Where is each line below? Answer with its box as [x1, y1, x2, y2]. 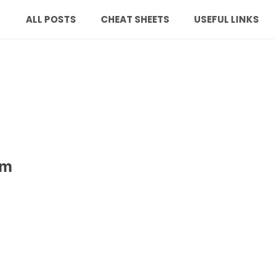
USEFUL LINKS [194, 12, 259, 26]
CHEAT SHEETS [101, 12, 169, 26]
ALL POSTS [26, 12, 76, 26]
